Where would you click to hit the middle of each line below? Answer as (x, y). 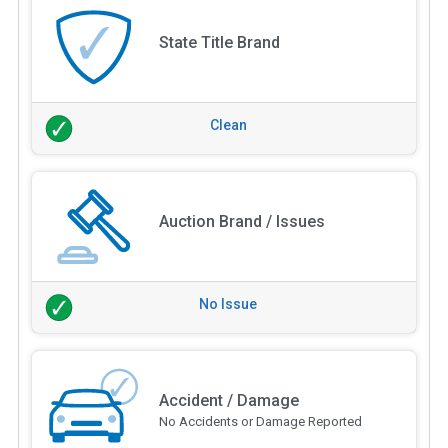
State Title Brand (219, 42)
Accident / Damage (228, 400)
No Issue (228, 303)
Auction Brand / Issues (241, 221)
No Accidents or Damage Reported (260, 421)
